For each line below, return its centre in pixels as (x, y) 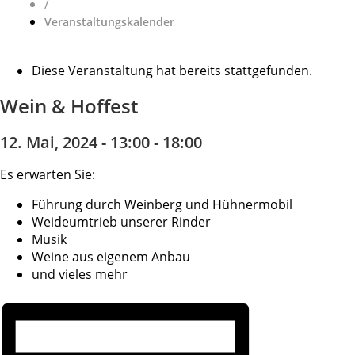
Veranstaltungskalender (109, 22)
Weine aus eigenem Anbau (111, 256)
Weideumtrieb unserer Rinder (121, 221)
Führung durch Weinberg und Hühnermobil (162, 204)
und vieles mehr (80, 274)
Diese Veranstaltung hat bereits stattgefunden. (172, 71)
